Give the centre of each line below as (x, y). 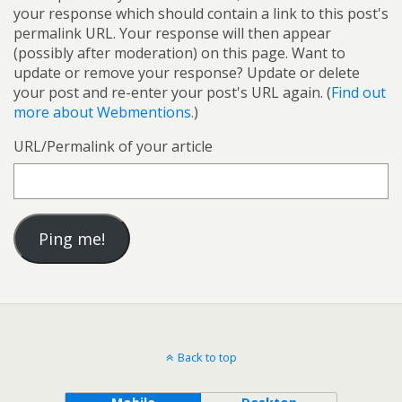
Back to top (207, 358)
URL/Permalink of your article (113, 147)
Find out (358, 93)
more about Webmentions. (104, 113)
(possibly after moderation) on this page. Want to (179, 53)
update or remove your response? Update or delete (187, 73)
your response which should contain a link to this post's (201, 14)
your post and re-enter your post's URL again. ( (172, 93)
